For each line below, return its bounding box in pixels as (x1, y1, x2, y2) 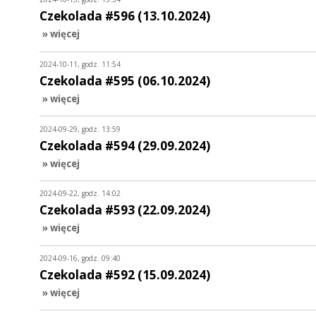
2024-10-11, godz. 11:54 (39, 59, 121, 69)
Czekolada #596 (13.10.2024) (39, 8, 210, 25)
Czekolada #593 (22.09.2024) (39, 202, 210, 219)
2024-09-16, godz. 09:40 (39, 253, 121, 264)
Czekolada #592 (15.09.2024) (39, 266, 210, 283)
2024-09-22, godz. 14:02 (39, 188, 121, 199)
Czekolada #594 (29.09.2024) (39, 137, 210, 154)
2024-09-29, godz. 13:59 (39, 123, 121, 134)
